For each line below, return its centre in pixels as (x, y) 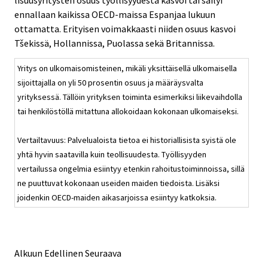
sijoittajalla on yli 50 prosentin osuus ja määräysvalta (110, 82)
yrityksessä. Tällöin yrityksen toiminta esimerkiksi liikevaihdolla (130, 97)
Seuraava (103, 253)
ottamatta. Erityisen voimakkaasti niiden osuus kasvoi (125, 28)
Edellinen (64, 253)
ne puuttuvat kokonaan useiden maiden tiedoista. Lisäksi (118, 183)
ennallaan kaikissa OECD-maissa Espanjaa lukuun (115, 14)
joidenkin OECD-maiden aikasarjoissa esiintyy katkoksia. (117, 197)
